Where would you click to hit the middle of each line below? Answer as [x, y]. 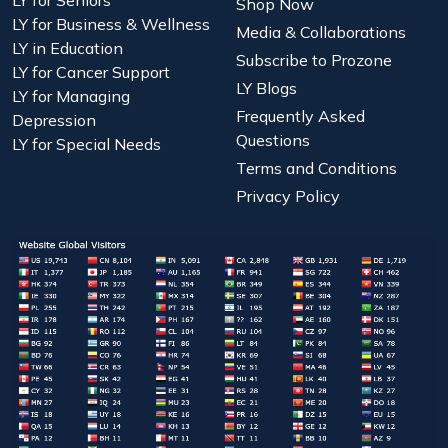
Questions [273, 139]
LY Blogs [266, 87]
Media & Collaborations [321, 31]
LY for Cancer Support [91, 71]
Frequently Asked [300, 115]
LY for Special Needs [86, 143]
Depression [54, 119]
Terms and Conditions [316, 167]
